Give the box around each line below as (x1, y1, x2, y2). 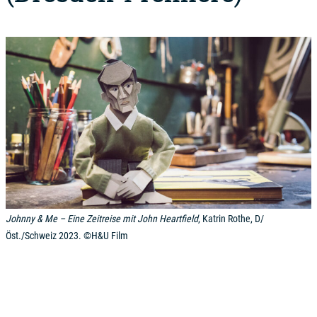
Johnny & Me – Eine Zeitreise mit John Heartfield (6, 213, 198, 224)
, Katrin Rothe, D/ (198, 213, 264, 224)
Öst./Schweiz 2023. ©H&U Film (6, 230, 128, 241)
